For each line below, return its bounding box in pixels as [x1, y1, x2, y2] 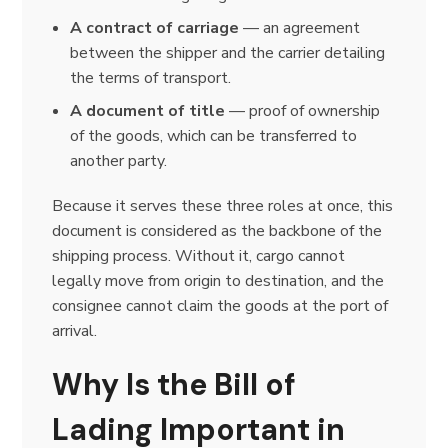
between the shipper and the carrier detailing [70, 42, 385, 65]
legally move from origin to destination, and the [52, 270, 385, 293]
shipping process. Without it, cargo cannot [52, 245, 346, 268]
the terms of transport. [70, 67, 231, 90]
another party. [70, 150, 167, 173]
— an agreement [239, 17, 360, 40]
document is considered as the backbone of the [52, 220, 383, 243]
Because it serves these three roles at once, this [52, 195, 394, 218]
